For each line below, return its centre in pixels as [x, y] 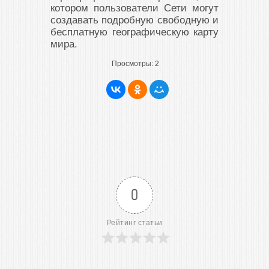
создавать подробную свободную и [134, 20]
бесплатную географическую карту [134, 32]
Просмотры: [132, 64]
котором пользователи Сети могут [134, 8]
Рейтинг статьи [134, 223]
